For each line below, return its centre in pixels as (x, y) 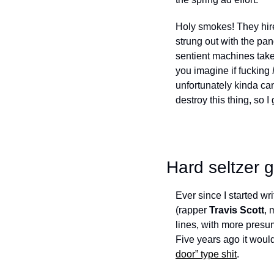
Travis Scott (237, 210)
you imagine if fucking (224, 71)
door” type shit (206, 254)
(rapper (192, 210)
